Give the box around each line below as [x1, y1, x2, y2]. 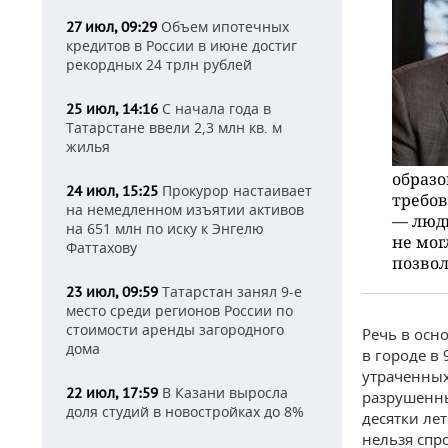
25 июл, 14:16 [66, 100, 158, 118]
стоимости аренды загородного [66, 320, 284, 339]
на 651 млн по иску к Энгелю [66, 219, 264, 238]
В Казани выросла [158, 383, 288, 402]
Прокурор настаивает [158, 181, 312, 200]
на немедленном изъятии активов [66, 200, 304, 219]
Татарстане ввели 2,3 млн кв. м [66, 118, 282, 137]
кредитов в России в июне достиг [66, 36, 297, 55]
